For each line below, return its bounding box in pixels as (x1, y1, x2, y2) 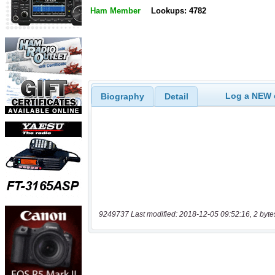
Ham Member (90, 6, 141, 16)
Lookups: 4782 (150, 6, 206, 16)
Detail (164, 91, 188, 101)
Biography (100, 91, 144, 101)
